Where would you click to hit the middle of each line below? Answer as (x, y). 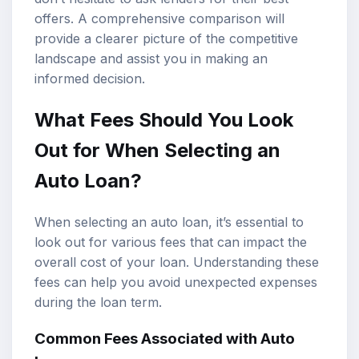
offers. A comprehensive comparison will (159, 18)
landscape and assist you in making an (151, 58)
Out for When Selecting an (157, 150)
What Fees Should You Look (164, 119)
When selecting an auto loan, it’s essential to (169, 222)
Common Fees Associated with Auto (165, 339)
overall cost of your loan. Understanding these (177, 262)
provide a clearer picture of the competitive (166, 38)
